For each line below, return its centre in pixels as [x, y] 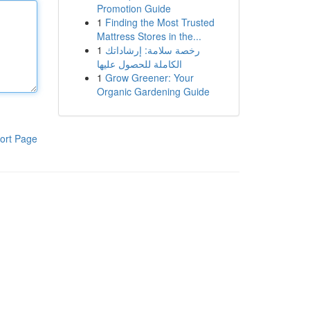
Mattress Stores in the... [149, 36]
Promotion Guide [134, 8]
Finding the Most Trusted [159, 22]
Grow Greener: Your [149, 77]
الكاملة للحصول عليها [139, 64]
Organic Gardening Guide [153, 91]
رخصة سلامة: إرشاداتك [152, 50]
